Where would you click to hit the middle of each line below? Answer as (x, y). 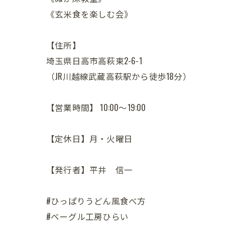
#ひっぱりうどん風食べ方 (96, 200)
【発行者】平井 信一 (89, 169)
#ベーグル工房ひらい (87, 216)
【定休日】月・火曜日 (89, 138)
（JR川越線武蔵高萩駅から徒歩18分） (119, 76)
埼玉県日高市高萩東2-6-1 (94, 60)
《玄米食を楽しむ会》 (89, 14)
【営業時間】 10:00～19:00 (96, 107)
